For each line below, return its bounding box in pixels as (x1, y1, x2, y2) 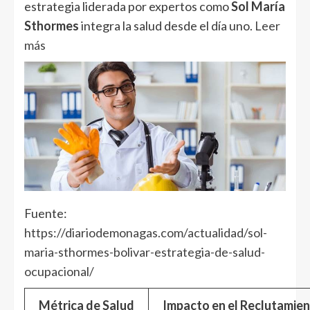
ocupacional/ (24, 263, 94, 279)
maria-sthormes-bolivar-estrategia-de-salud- (24, 244, 265, 259)
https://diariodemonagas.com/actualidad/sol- (24, 224, 267, 240)
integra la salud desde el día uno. (79, 17, 255, 33)
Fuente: (24, 205, 67, 221)
